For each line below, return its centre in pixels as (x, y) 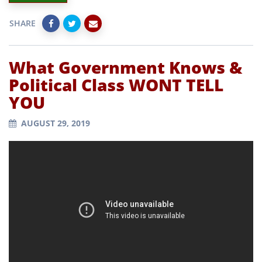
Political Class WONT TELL (116, 85)
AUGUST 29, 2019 (56, 123)
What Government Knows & (125, 67)
